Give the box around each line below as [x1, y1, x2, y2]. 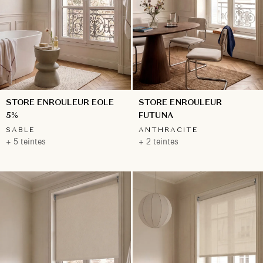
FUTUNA [138, 110, 173, 121]
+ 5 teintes [6, 136, 46, 147]
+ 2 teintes [138, 136, 178, 147]
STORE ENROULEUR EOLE [6, 97, 114, 108]
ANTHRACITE [138, 125, 198, 134]
